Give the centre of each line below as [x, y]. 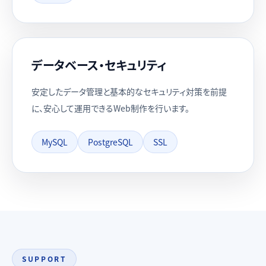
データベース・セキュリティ [99, 65]
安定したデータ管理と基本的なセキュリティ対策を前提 [129, 91]
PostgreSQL [110, 142]
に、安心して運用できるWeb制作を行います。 [110, 108]
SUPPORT [45, 259]
